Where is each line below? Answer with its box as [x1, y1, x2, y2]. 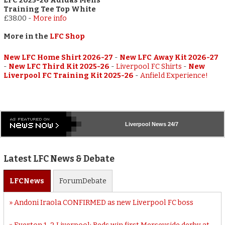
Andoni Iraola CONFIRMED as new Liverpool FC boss [14, 198, 193, 207]
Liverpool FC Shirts [116, 62, 182, 71]
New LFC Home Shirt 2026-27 [4, 53, 114, 62]
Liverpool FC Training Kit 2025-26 [4, 71, 134, 80]
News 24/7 [150, 121, 178, 127]
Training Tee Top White [4, 5, 96, 14]
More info [33, 14, 67, 23]
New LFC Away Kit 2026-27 [120, 53, 219, 62]
